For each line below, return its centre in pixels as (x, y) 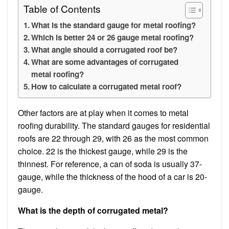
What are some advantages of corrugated (105, 62)
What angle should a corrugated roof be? (105, 49)
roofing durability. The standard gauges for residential (114, 125)
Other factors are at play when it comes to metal (103, 112)
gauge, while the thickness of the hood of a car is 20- (112, 176)
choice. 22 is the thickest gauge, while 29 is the (103, 151)
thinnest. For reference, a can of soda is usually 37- (110, 164)
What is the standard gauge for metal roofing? (114, 25)
